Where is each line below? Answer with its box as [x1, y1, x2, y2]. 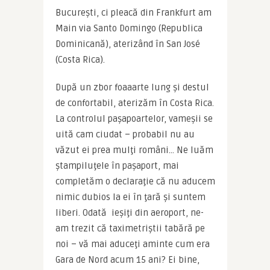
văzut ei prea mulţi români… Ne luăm [55, 144, 213, 155]
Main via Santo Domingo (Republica [55, 22, 202, 34]
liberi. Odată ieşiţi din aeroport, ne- [55, 207, 204, 218]
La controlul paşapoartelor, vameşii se [55, 113, 213, 124]
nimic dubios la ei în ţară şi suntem [55, 191, 206, 202]
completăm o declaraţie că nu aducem [55, 175, 215, 187]
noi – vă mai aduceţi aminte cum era [55, 238, 210, 250]
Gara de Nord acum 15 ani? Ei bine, [55, 254, 199, 265]
